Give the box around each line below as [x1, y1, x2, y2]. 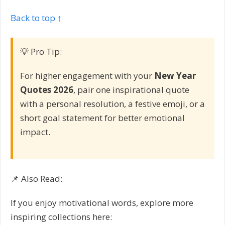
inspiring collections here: [11, 211, 112, 223]
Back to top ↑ [11, 12, 62, 24]
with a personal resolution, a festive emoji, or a [20, 98, 205, 110]
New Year [154, 70, 196, 82]
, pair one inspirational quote [73, 84, 189, 96]
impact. [20, 126, 50, 138]
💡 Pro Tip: [20, 46, 62, 58]
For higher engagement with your [20, 70, 154, 82]
